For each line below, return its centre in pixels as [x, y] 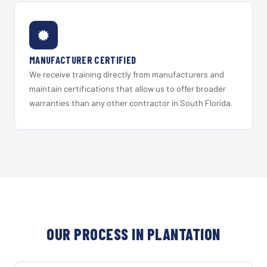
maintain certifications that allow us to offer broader [128, 89]
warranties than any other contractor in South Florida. [131, 103]
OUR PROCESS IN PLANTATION [133, 234]
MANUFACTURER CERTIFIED [83, 60]
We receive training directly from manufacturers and [127, 74]
